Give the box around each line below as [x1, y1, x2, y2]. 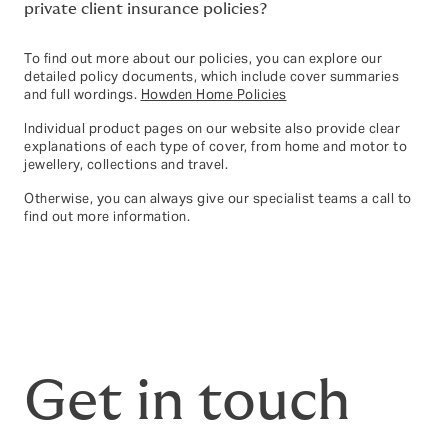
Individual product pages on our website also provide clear [24, 121, 400, 137]
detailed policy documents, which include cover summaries [24, 69, 399, 85]
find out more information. [24, 209, 190, 225]
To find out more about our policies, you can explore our [24, 51, 382, 67]
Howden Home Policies [140, 87, 287, 103]
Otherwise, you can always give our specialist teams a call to [24, 191, 412, 207]
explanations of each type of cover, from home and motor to [24, 139, 407, 155]
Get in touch [24, 373, 350, 430]
